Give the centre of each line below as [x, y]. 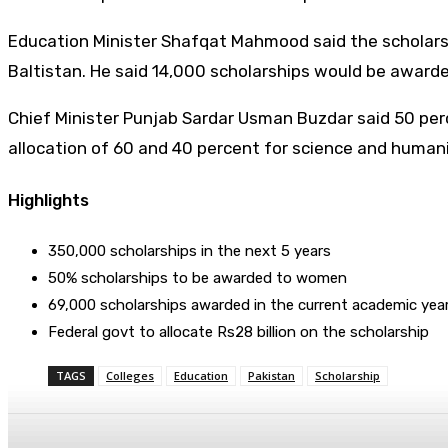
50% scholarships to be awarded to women [197, 278]
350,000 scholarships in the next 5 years [189, 251]
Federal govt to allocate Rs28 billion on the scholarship [238, 332]
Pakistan [271, 376]
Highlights [48, 200]
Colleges [130, 376]
